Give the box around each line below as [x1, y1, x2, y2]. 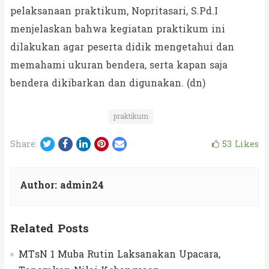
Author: [19, 176, 60, 194]
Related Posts [10, 218, 89, 239]
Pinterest [104, 134, 150, 152]
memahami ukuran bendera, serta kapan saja [10, 56, 228, 74]
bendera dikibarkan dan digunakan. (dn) [10, 74, 205, 92]
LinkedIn [86, 134, 131, 152]
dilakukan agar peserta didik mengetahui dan [10, 38, 234, 56]
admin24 [59, 176, 104, 194]
